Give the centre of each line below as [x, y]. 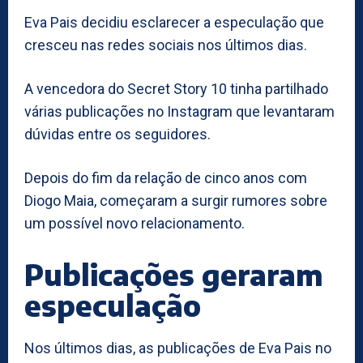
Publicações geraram [174, 274]
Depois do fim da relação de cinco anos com [166, 177]
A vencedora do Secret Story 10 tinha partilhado [176, 88]
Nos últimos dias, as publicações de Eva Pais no [178, 348]
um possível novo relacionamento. [135, 223]
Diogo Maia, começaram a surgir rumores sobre [176, 200]
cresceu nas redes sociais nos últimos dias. [166, 45]
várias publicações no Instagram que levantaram [179, 111]
